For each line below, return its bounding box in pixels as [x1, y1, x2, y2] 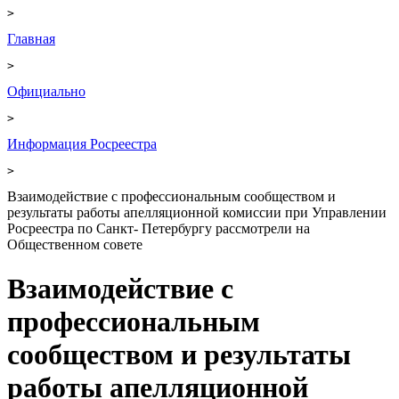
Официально [7, 84, 85, 100]
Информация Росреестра [7, 136, 157, 152]
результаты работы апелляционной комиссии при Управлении [7, 205, 387, 221]
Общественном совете [7, 237, 142, 253]
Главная [7, 31, 55, 47]
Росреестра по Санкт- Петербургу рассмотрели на [7, 221, 310, 237]
